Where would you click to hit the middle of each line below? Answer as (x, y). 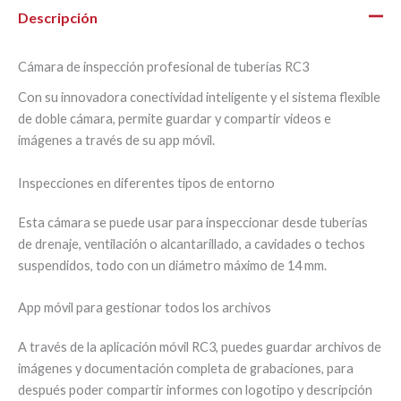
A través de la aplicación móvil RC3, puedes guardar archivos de (200, 347)
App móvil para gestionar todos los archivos (145, 308)
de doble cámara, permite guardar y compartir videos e (175, 119)
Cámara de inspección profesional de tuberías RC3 (163, 67)
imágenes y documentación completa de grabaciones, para (186, 369)
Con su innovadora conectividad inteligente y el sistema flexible (199, 98)
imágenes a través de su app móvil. (116, 141)
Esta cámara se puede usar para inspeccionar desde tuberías (193, 222)
